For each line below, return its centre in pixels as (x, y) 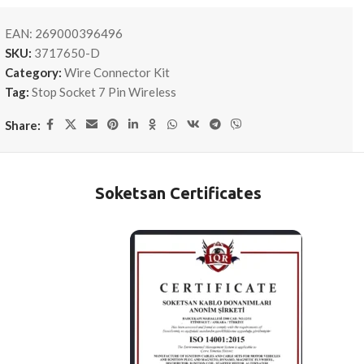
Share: (22, 125)
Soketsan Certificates (178, 193)
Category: (33, 72)
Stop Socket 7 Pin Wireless (104, 92)
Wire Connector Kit (117, 72)
